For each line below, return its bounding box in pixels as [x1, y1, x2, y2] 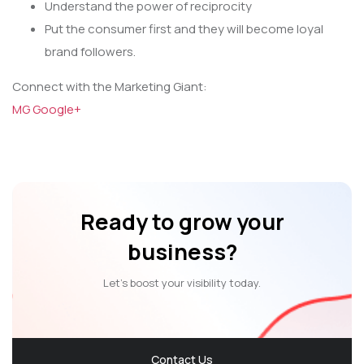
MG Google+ [12, 101, 81, 119]
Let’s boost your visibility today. [103, 275, 261, 291]
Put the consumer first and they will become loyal [45, 20, 323, 38]
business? [127, 236, 237, 267]
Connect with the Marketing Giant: [12, 78, 207, 96]
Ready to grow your [80, 206, 284, 237]
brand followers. [45, 43, 136, 61]
